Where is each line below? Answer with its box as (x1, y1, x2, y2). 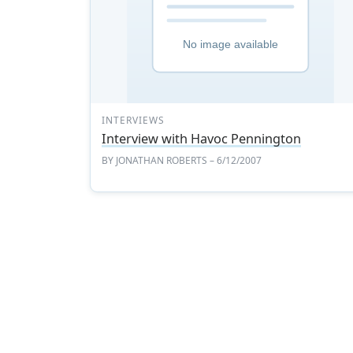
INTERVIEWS (102, 113, 165, 127)
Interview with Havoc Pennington (102, 129, 302, 147)
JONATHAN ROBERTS (116, 153, 208, 167)
